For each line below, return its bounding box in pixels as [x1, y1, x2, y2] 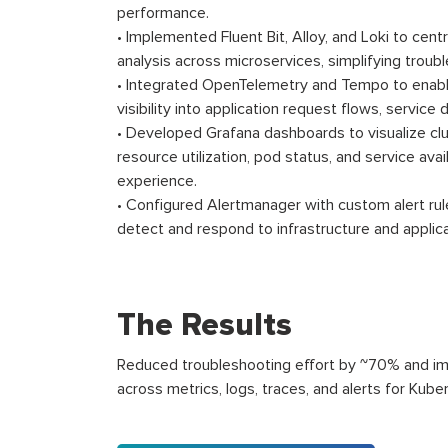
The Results [117, 306, 292, 345]
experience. [117, 171, 197, 191]
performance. [117, 3, 209, 23]
